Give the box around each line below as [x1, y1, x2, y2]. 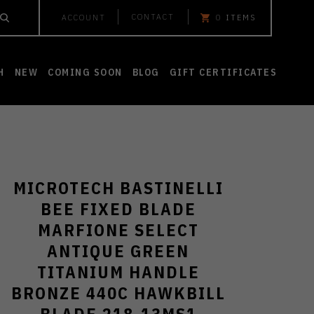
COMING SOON [48, 66, 123, 78]
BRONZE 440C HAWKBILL [11, 282, 226, 304]
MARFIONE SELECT [37, 219, 199, 241]
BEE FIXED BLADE [40, 198, 196, 220]
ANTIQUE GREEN [47, 240, 190, 262]
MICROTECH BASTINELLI [13, 177, 224, 199]
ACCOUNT [62, 12, 106, 22]
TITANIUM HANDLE [36, 261, 200, 283]
